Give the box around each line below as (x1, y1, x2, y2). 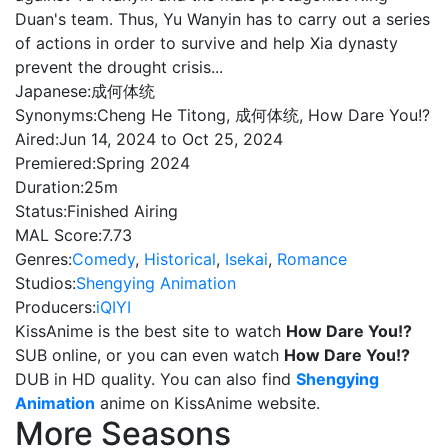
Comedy (72, 249, 135, 269)
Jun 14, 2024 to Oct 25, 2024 (59, 129, 283, 149)
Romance (277, 249, 347, 269)
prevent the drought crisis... (15, 57, 223, 77)
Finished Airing (67, 201, 178, 221)
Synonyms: (15, 105, 97, 125)
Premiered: (15, 153, 96, 173)
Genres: (15, 249, 72, 269)
